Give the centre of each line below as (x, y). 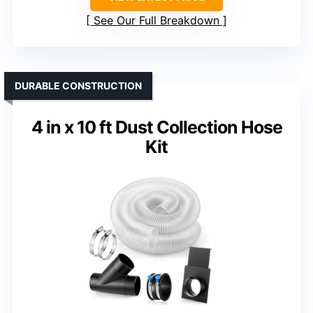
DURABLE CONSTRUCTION (78, 86)
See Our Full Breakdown (156, 21)
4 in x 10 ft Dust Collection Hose (156, 128)
